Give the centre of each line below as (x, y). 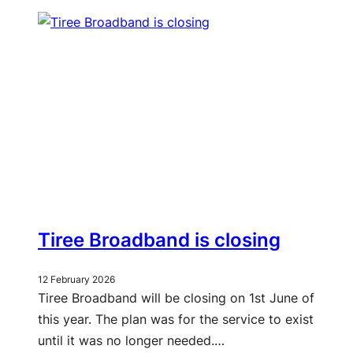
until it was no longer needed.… (131, 341)
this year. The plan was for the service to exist (176, 320)
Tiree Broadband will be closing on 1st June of (176, 298)
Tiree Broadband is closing (159, 240)
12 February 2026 (76, 280)
